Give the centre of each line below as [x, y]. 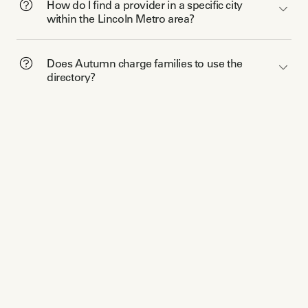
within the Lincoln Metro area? [121, 18]
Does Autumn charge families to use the [145, 63]
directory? [71, 77]
